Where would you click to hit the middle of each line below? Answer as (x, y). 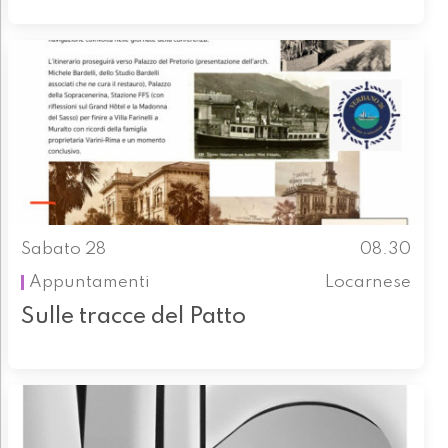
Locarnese (368, 282)
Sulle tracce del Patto (133, 317)
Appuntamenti (89, 282)
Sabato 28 (63, 250)
